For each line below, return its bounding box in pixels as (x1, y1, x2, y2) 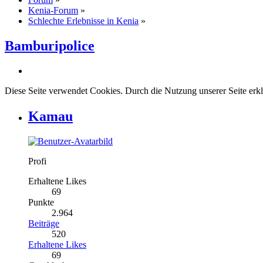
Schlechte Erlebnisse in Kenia (28, 16, 139, 26)
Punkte (28, 197, 54, 207)
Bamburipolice (5, 38, 95, 53)
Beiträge (28, 218, 59, 228)
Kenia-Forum (28, 5, 78, 15)
